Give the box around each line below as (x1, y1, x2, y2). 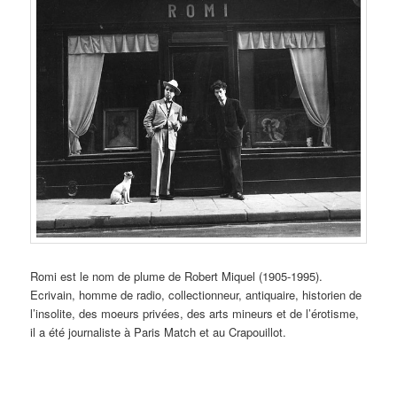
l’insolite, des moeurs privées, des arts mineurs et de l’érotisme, (30, 305, 363, 323)
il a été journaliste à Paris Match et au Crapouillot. (30, 323, 287, 341)
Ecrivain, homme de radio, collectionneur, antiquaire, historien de (30, 286, 362, 304)
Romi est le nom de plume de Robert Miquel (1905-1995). (30, 268, 323, 285)
